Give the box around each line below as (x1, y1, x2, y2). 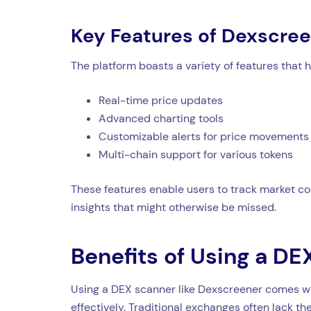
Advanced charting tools (99, 110, 224, 126)
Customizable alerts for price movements (99, 128, 309, 144)
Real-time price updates (99, 92, 223, 108)
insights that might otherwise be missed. (71, 199, 276, 215)
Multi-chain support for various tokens (99, 146, 293, 162)
